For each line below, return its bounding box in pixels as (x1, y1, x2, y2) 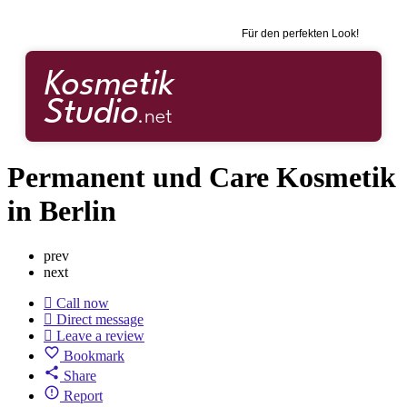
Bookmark (64, 347, 124, 363)
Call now (56, 294, 109, 311)
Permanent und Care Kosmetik (7, 161, 396, 194)
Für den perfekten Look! (242, 27, 359, 40)
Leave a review (56, 327, 144, 343)
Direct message (56, 311, 144, 327)
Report (64, 387, 103, 403)
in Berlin (7, 194, 116, 228)
